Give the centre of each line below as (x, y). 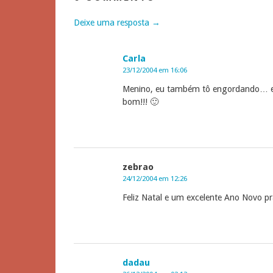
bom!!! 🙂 (140, 102)
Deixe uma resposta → (117, 23)
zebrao (138, 167)
